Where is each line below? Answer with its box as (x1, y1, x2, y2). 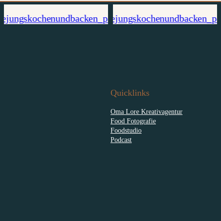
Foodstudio (110, 126, 142, 135)
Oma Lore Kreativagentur (110, 108, 183, 116)
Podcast (110, 136, 132, 144)
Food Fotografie (110, 117, 156, 125)
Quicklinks (110, 87, 149, 98)
